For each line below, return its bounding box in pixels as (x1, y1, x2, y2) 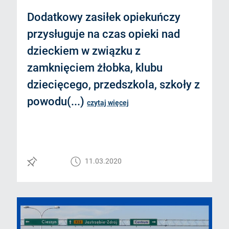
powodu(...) (27, 95, 87, 108)
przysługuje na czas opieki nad (27, 28, 180, 41)
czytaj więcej (87, 99, 129, 107)
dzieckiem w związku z (27, 44, 141, 58)
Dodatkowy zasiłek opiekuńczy (27, 11, 181, 24)
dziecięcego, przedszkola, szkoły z (27, 78, 200, 91)
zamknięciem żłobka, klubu (27, 61, 163, 75)
